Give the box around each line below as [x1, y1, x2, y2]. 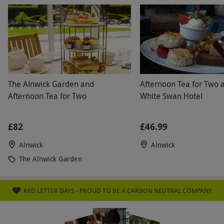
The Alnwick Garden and [8, 78, 94, 89]
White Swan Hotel [140, 90, 202, 101]
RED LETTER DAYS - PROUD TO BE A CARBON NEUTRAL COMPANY [23, 185, 212, 195]
